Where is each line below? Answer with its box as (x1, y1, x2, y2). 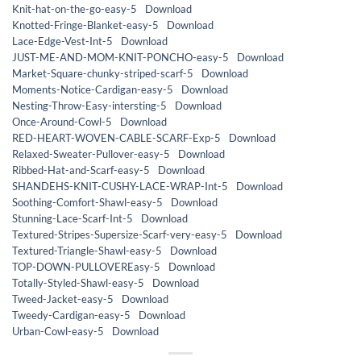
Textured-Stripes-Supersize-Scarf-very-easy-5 (12, 227, 227, 241)
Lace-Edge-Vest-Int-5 (12, 34, 113, 48)
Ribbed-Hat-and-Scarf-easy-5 (12, 163, 150, 176)
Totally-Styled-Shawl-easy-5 (12, 276, 144, 289)
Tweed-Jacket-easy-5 (12, 292, 114, 305)
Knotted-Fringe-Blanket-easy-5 (12, 18, 159, 31)
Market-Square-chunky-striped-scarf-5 (12, 66, 193, 80)
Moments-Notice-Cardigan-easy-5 (12, 82, 173, 96)
